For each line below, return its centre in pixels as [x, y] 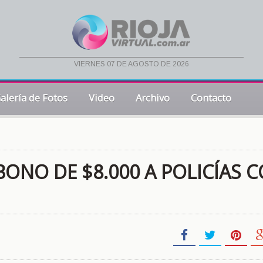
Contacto [211, 98]
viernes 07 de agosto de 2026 [131, 64]
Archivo [153, 98]
